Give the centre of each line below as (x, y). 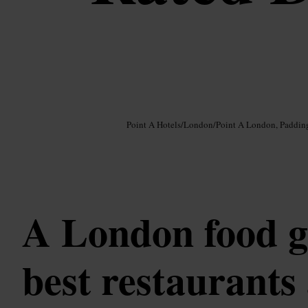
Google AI (57, 110)
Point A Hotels (154, 125)
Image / (32, 110)
